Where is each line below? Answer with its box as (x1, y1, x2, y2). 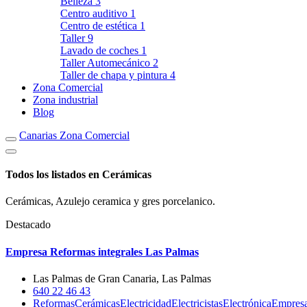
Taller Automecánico (60, 56, 153, 69)
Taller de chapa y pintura (60, 69, 170, 81)
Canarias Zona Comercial (19, 129, 130, 141)
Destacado (5, 219, 51, 231)
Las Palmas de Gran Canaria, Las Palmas (33, 272, 211, 284)
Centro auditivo (60, 7, 130, 19)
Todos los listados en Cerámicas (5, 169, 151, 181)
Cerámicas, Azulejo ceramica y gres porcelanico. (5, 195, 215, 208)
